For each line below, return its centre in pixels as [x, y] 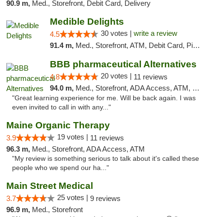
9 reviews [105, 198]
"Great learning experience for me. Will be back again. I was [104, 98]
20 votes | [117, 76]
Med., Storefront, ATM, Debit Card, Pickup [134, 45]
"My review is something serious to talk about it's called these [106, 159]
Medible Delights [87, 22]
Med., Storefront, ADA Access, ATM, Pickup [134, 88]
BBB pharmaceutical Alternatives [123, 64]
